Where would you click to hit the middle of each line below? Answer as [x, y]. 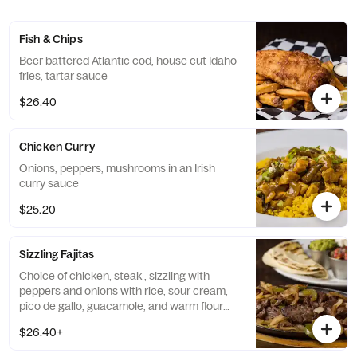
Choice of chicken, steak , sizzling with [114, 276]
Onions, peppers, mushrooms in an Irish [117, 168]
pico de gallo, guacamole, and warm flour [121, 306]
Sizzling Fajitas [57, 254]
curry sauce [49, 183]
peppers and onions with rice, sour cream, [124, 291]
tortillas [38, 321]
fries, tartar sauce [63, 76]
